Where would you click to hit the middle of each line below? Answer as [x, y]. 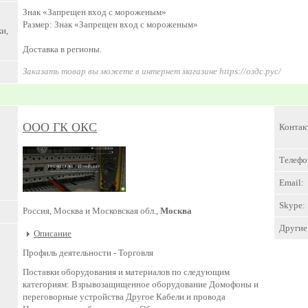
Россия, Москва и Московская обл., [91, 211]
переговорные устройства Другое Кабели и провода [124, 297]
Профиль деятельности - [69, 253]
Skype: [292, 205]
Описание [53, 233]
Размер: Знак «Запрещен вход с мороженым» [110, 24]
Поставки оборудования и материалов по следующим [126, 272]
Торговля [135, 253]
